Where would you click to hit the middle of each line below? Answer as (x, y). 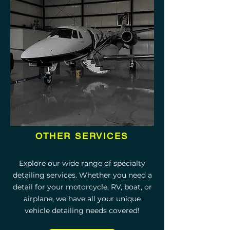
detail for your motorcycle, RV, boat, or (82, 187)
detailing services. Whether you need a (82, 175)
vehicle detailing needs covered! (82, 210)
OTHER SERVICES (82, 136)
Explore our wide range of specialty (82, 163)
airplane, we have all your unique (82, 199)
